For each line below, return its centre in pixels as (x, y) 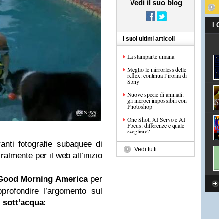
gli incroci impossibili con (157, 100)
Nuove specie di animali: (155, 94)
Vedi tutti (146, 149)
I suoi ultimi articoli (149, 39)
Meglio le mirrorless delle (157, 69)
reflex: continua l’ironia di (157, 75)
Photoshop (140, 106)
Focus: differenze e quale (156, 125)
